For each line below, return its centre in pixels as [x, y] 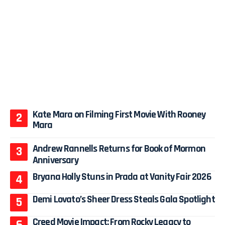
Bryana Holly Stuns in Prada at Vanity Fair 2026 [122, 177]
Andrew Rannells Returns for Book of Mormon [119, 148]
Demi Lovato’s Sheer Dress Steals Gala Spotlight [124, 199]
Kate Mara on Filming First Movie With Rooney [119, 114]
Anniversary [55, 160]
